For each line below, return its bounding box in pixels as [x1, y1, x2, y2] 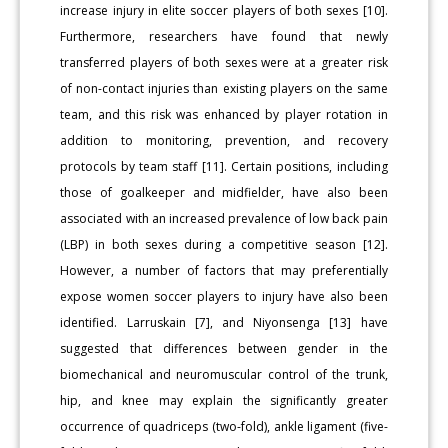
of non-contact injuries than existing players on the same [60, 79, 388, 97]
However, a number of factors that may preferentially [60, 261, 388, 279]
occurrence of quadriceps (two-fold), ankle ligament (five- [60, 417, 388, 435]
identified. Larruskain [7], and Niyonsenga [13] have [60, 313, 388, 331]
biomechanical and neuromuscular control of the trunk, [60, 365, 388, 383]
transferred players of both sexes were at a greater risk [60, 53, 388, 71]
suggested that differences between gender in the [60, 339, 388, 357]
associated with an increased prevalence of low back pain [60, 209, 388, 227]
